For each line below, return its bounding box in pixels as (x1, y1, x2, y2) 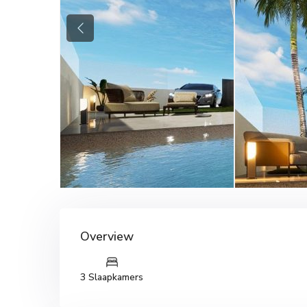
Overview (80, 228, 134, 245)
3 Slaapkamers (80, 271, 143, 284)
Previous (79, 28, 116, 41)
